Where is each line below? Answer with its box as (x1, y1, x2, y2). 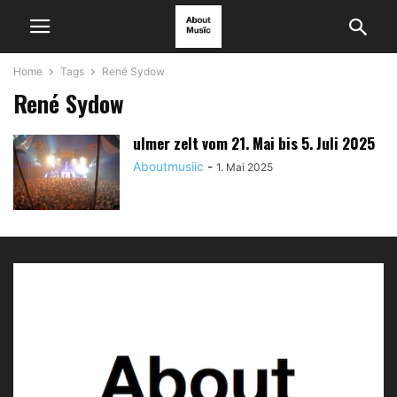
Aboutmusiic (133, 159, 204, 174)
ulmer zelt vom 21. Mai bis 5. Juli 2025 (133, 132, 375, 154)
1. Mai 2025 (216, 160, 273, 174)
